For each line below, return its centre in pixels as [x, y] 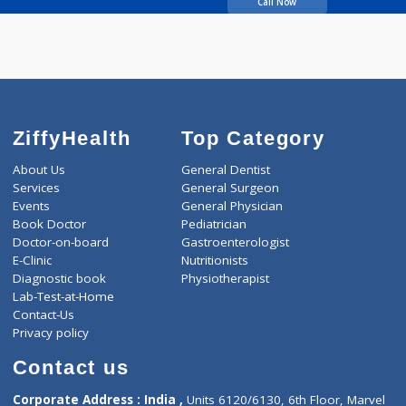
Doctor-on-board [67, 359]
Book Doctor [55, 339]
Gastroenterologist [261, 359]
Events [34, 319]
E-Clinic [35, 379]
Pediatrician [238, 339]
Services [40, 299]
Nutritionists [239, 379]
